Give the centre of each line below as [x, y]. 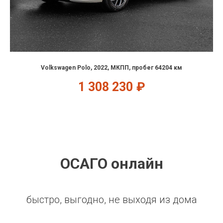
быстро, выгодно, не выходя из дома [111, 199]
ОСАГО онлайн [111, 163]
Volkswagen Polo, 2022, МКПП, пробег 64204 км [111, 67]
